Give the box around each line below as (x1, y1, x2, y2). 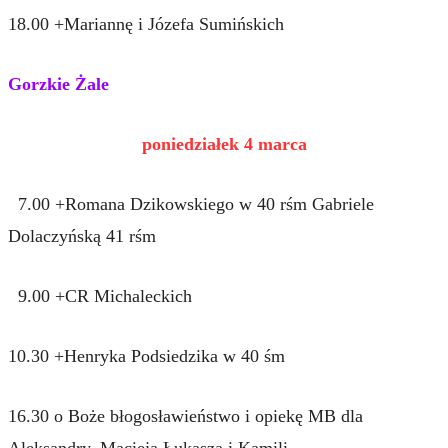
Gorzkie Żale (8, 73, 109, 94)
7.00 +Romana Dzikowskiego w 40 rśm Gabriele (8, 193, 374, 214)
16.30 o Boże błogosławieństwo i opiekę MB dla (8, 405, 363, 426)
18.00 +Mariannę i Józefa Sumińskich (8, 13, 284, 34)
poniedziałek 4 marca (141, 133, 307, 154)
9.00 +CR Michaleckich (8, 285, 192, 306)
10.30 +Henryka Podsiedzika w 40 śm (8, 345, 285, 366)
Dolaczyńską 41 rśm (8, 225, 156, 246)
